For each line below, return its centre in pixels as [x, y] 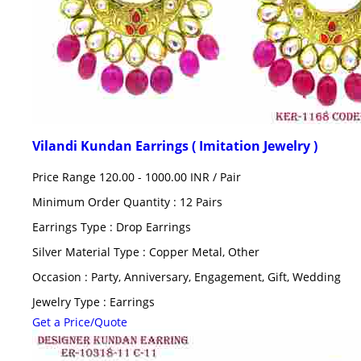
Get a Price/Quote [80, 322]
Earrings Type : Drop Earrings [112, 226]
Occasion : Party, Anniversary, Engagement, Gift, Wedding [187, 276]
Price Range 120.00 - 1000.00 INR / [126, 176]
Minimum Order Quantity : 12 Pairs [127, 201]
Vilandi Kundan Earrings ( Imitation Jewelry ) [175, 145]
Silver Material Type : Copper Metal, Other [146, 251]
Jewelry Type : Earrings [93, 301]
